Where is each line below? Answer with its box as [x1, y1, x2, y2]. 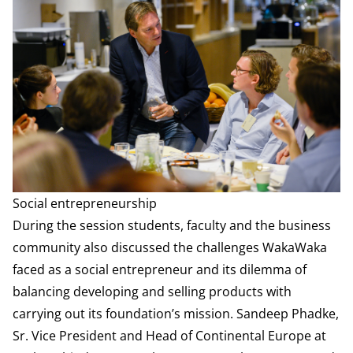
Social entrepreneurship [13, 195, 157, 213]
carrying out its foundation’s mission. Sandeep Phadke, [13, 305, 339, 323]
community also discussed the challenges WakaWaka [13, 239, 327, 257]
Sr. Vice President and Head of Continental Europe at [13, 327, 326, 345]
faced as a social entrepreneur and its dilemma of [13, 261, 307, 279]
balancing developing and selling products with [13, 283, 292, 301]
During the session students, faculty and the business [13, 217, 331, 235]
